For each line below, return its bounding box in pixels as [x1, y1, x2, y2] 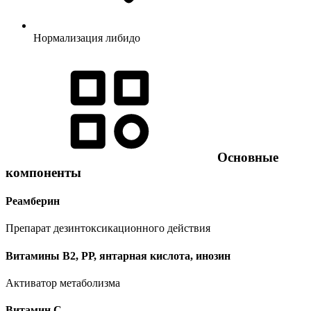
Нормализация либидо [33, 32, 140, 44]
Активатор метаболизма [6, 276, 120, 289]
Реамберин [6, 195, 60, 208]
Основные [214, 149, 278, 165]
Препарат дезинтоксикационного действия [6, 222, 210, 235]
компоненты [6, 165, 81, 180]
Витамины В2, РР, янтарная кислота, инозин [6, 249, 230, 262]
